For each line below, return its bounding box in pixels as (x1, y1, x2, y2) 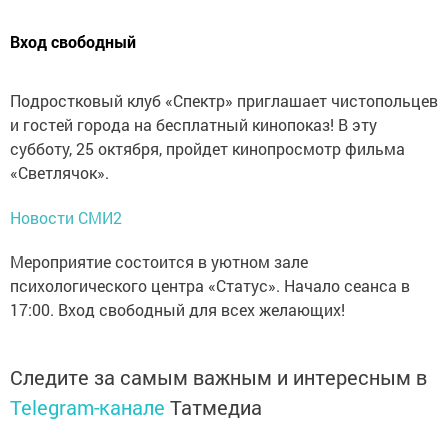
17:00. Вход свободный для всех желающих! (10, 298, 345, 320)
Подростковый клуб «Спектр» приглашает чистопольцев (10, 89, 438, 111)
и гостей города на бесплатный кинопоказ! (10, 113, 338, 135)
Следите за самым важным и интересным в (10, 363, 427, 390)
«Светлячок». (10, 161, 109, 183)
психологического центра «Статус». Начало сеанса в (10, 274, 410, 296)
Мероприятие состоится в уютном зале (10, 250, 308, 272)
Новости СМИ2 (10, 206, 122, 228)
